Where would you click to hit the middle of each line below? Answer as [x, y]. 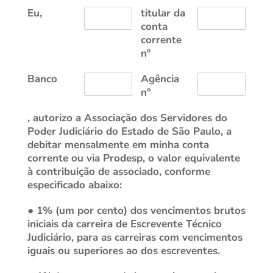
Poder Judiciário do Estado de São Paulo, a [129, 132]
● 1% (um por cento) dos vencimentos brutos [136, 211]
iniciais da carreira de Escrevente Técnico [124, 224]
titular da [163, 13]
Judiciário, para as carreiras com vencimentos [135, 238]
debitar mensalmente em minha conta [118, 145]
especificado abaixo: [74, 185]
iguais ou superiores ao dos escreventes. [123, 251]
